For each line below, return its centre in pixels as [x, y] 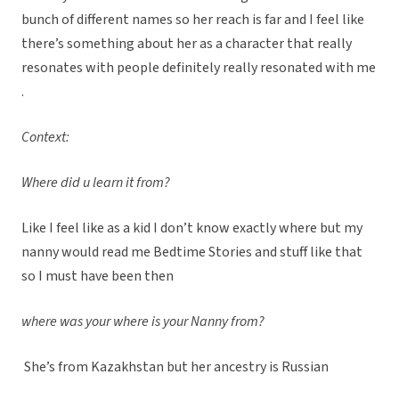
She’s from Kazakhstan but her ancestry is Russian [176, 367]
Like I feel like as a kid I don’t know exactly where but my [192, 228]
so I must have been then [99, 277]
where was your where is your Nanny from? [143, 322]
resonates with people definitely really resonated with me [199, 68]
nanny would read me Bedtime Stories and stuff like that [192, 252]
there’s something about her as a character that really [187, 44]
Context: [45, 138]
